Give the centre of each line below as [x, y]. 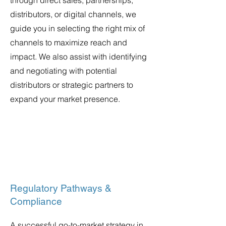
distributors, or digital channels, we [73, 14]
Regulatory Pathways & [61, 188]
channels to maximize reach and [69, 42]
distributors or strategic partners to [72, 85]
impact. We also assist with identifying [78, 56]
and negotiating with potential [64, 71]
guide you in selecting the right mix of [77, 28]
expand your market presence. [65, 99]
